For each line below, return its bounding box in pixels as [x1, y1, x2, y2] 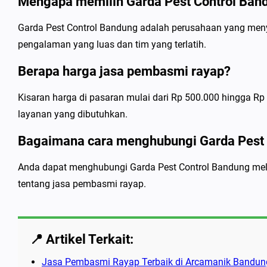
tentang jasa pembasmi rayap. [18, 178, 146, 190]
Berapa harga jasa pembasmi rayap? [18, 64, 231, 79]
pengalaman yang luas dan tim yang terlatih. [18, 39, 206, 50]
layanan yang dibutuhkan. [18, 108, 128, 120]
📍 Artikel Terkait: [30, 232, 133, 247]
